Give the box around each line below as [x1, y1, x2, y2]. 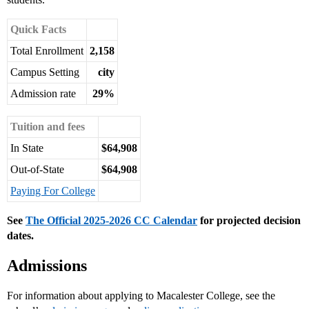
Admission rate [10, 88, 76, 100]
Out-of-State [10, 163, 64, 176]
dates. [7, 230, 34, 242]
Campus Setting [10, 66, 79, 79]
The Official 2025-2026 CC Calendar [26, 215, 197, 227]
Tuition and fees [10, 121, 85, 133]
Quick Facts [10, 23, 66, 36]
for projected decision [197, 215, 301, 227]
